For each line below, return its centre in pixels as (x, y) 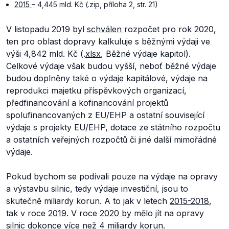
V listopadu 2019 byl (47, 29)
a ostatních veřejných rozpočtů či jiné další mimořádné (111, 140)
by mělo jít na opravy (163, 213)
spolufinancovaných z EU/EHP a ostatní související (105, 115)
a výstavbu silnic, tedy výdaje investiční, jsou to (97, 189)
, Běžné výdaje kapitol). (146, 54)
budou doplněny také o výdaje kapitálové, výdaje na (107, 78)
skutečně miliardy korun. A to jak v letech (88, 201)
